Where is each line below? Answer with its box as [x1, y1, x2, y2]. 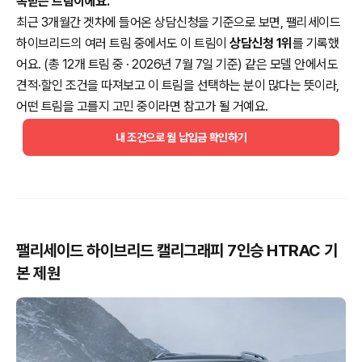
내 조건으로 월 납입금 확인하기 [115, 131, 247, 144]
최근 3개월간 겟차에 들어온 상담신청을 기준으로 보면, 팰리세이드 [16, 15, 340, 30]
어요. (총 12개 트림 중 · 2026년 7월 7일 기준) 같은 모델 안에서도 [16, 57, 338, 72]
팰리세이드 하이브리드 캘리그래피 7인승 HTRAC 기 [16, 241, 338, 260]
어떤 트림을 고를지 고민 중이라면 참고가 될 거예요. [16, 99, 268, 114]
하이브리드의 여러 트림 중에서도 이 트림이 [16, 36, 229, 51]
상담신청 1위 [229, 36, 293, 51]
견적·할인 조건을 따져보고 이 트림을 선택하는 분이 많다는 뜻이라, [16, 78, 339, 93]
